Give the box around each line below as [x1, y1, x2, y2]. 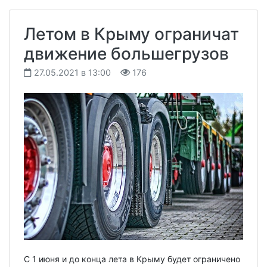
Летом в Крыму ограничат [24, 23, 239, 44]
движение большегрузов [24, 43, 229, 64]
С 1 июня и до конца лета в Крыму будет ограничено [24, 253, 240, 264]
